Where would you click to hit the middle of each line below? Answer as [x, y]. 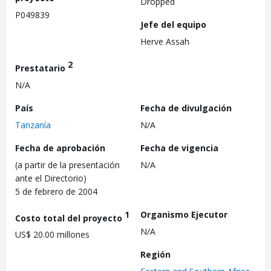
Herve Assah [165, 41]
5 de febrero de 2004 [56, 191]
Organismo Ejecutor [184, 214]
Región [155, 254]
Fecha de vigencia [179, 148]
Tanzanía [33, 125]
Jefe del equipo [173, 24]
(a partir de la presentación [67, 165]
